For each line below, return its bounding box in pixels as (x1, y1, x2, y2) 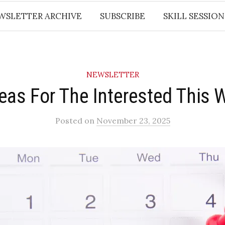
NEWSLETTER (86, 70, 139, 79)
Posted (55, 116, 84, 126)
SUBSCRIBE (99, 11, 145, 22)
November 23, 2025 (96, 116, 170, 126)
